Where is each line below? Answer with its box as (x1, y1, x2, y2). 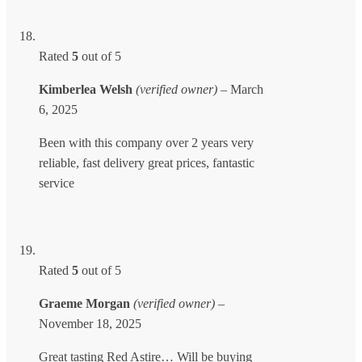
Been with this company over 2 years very (39, 135, 254, 149)
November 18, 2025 (39, 316, 141, 330)
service (39, 175, 74, 190)
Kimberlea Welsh (39, 82, 136, 96)
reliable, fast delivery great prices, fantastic (39, 155, 255, 170)
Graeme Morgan (39, 296, 133, 310)
